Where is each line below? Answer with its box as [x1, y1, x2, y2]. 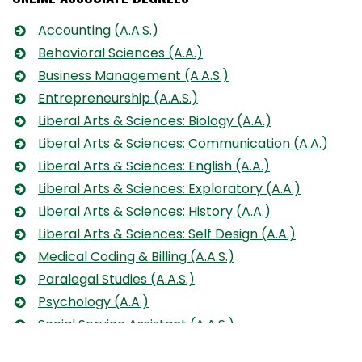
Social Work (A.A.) [38, 338, 150, 357]
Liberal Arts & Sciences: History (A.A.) [38, 202, 271, 221]
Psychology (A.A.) [38, 293, 149, 312]
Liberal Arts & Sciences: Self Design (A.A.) [38, 225, 296, 244]
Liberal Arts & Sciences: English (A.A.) [38, 157, 270, 176]
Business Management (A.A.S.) [38, 66, 229, 86]
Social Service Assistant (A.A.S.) [38, 315, 234, 335]
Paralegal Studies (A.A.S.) [38, 270, 195, 289]
